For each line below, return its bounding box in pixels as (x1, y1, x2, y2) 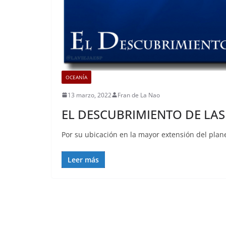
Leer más (68, 154, 99, 164)
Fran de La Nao (118, 90, 160, 99)
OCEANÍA (66, 73, 87, 81)
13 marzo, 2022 (68, 90, 111, 99)
